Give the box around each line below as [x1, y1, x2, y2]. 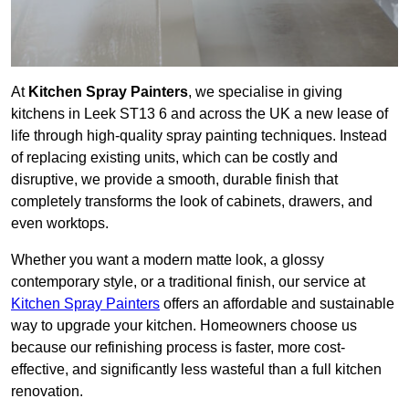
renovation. [11, 383, 83, 400]
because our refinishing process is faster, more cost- [11, 340, 345, 356]
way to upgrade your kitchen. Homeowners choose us [11, 318, 357, 334]
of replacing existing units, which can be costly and [11, 150, 338, 166]
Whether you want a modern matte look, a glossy [11, 252, 324, 268]
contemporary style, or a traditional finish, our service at [11, 274, 365, 290]
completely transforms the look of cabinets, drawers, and [11, 194, 372, 210]
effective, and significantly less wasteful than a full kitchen [11, 362, 382, 378]
